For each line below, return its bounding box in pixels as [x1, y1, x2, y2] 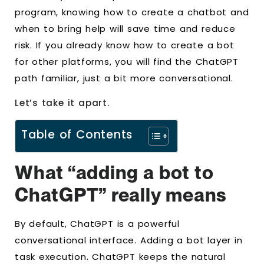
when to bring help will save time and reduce [15, 22, 236, 35]
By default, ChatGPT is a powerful [15, 217, 180, 230]
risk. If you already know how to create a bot [15, 38, 235, 51]
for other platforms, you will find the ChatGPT [15, 55, 239, 68]
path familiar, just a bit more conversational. [15, 71, 233, 84]
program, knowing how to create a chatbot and [15, 5, 249, 18]
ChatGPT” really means [15, 183, 227, 207]
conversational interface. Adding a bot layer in [15, 234, 243, 247]
